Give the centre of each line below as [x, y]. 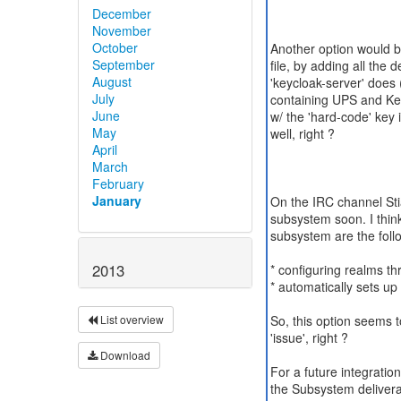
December [122, 14]
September [124, 65]
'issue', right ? [309, 337]
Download [124, 355]
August [112, 82]
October [115, 48]
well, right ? [302, 133]
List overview [131, 320]
